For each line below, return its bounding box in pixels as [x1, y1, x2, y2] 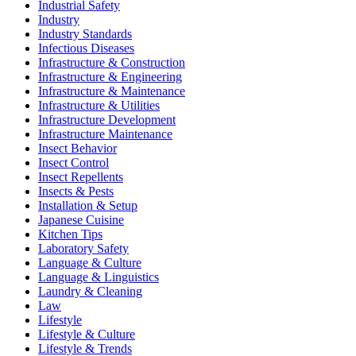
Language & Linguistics [38, 270, 159, 284]
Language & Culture [38, 256, 141, 270]
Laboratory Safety [38, 242, 129, 256]
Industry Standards [38, 27, 132, 41]
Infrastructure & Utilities [38, 99, 160, 113]
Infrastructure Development [38, 113, 176, 127]
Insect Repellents [38, 170, 123, 184]
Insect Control [38, 156, 109, 170]
